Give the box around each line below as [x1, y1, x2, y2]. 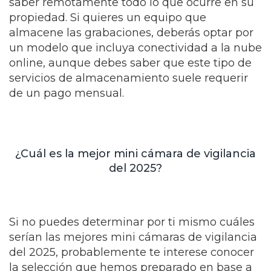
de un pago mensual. [9, 87, 124, 100]
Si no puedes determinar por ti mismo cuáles [9, 215, 255, 229]
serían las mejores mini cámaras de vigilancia [9, 230, 257, 244]
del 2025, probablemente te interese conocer [9, 246, 254, 259]
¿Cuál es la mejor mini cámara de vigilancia [15, 147, 256, 160]
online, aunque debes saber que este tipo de [9, 56, 252, 70]
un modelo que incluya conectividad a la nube [9, 41, 262, 54]
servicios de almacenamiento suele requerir [9, 71, 248, 85]
